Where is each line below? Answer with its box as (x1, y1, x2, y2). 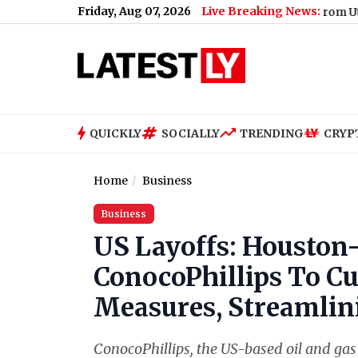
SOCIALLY (161, 125, 220, 141)
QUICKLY (89, 125, 141, 141)
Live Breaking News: (201, 4, 320, 18)
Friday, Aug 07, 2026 (78, 4, 191, 18)
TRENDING (240, 125, 304, 141)
